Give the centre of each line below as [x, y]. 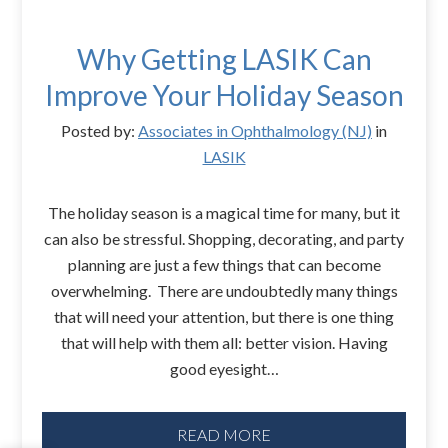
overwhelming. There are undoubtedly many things [224, 290]
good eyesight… [224, 368]
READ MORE [224, 435]
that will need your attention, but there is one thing [224, 316]
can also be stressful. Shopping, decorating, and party [224, 238]
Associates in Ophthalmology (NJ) [255, 130]
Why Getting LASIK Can [224, 58]
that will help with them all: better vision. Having [224, 342]
